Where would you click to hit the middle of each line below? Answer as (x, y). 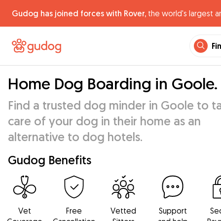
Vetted (123, 211)
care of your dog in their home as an (104, 121)
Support (173, 211)
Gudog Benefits (50, 160)
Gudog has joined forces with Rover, (79, 13)
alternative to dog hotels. (75, 137)
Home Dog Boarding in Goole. (113, 83)
